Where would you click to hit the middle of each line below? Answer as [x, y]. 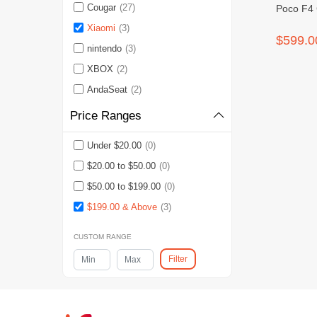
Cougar [101, 8]
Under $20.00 [114, 146]
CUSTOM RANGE [102, 237]
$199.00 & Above [122, 207]
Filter [178, 259]
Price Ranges [105, 116]
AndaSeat [107, 90]
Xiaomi [101, 28]
